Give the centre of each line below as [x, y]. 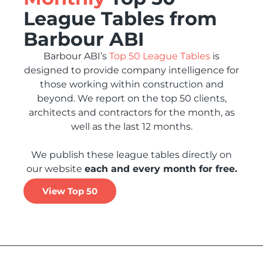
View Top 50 [70, 191]
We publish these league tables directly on [131, 155]
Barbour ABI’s [76, 56]
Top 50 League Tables [160, 56]
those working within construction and [131, 84]
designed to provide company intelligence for [131, 70]
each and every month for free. [161, 169]
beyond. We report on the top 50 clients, [131, 98]
